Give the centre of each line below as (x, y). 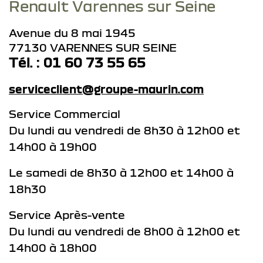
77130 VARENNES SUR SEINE (93, 47)
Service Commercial (66, 113)
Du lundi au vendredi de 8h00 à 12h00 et (124, 231)
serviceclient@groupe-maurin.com (106, 89)
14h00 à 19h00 (53, 146)
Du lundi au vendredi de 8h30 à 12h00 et (124, 130)
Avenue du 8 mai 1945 (72, 32)
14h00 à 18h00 (53, 247)
